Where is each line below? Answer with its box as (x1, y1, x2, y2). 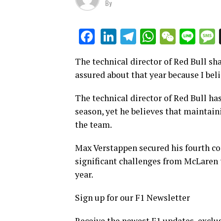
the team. (75, 119, 112, 131)
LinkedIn (116, 27, 174, 46)
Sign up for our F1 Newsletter (75, 192, 190, 204)
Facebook (95, 27, 160, 46)
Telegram (136, 27, 200, 46)
